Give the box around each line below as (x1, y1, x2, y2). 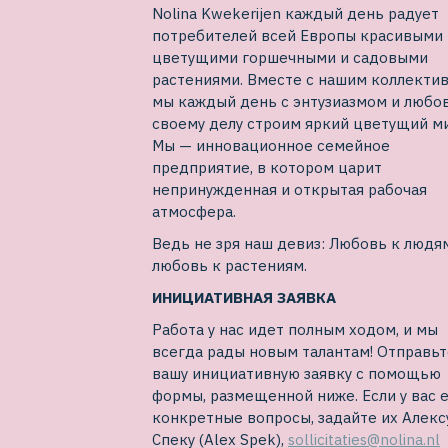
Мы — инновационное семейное (152, 136, 390, 156)
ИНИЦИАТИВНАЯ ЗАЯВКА (152, 288, 336, 308)
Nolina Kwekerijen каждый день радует (152, 4, 439, 24)
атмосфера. (152, 202, 236, 222)
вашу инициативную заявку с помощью (152, 364, 441, 384)
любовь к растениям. (152, 256, 307, 276)
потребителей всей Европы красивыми (152, 26, 443, 46)
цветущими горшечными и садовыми (152, 48, 428, 68)
